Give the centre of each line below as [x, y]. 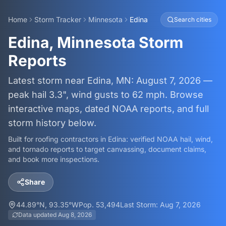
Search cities [193, 19]
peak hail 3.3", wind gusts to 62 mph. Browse [106, 95]
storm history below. [52, 123]
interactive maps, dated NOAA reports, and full [108, 109]
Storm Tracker [58, 19]
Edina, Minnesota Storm [96, 42]
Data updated [38, 215]
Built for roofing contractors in [58, 139]
